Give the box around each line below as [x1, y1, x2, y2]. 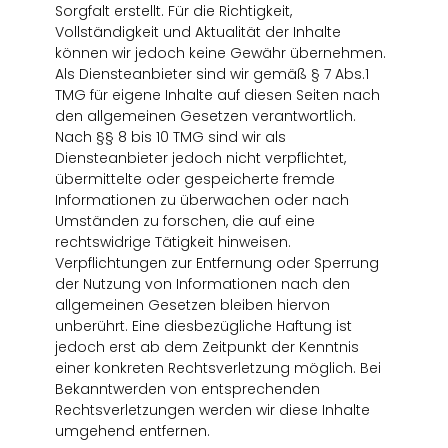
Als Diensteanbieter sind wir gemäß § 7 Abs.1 [54, 64, 369, 85]
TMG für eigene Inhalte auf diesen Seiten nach [54, 85, 380, 106]
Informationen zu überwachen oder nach [54, 190, 349, 211]
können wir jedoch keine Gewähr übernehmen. [54, 43, 386, 64]
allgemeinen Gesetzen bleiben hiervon [54, 295, 330, 316]
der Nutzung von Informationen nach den [54, 274, 350, 295]
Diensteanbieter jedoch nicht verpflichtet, [54, 148, 346, 169]
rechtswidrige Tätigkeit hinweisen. [54, 232, 291, 253]
